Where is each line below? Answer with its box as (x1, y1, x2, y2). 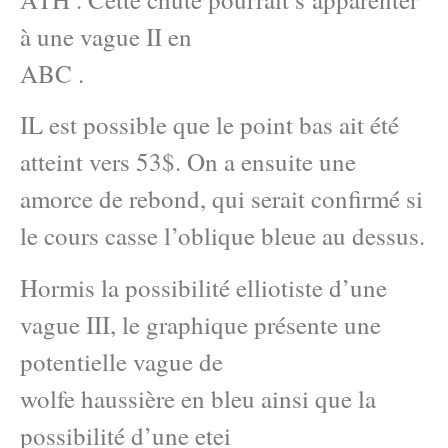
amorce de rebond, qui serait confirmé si (20, 182, 423, 216)
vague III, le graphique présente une (20, 307, 381, 341)
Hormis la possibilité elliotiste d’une (20, 270, 387, 304)
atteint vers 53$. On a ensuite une (20, 145, 356, 179)
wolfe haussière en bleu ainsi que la (20, 381, 376, 415)
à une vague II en (20, 19, 192, 53)
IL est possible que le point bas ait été (20, 108, 399, 142)
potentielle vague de (20, 344, 223, 378)
